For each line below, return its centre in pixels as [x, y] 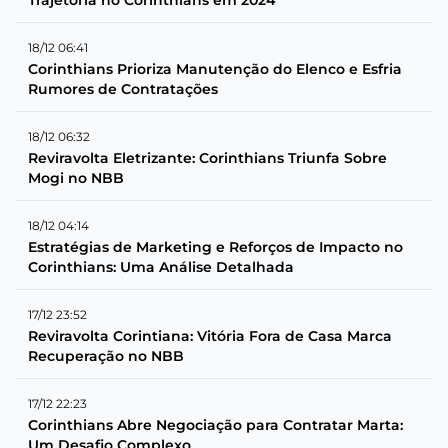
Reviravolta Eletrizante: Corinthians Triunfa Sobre [207, 157]
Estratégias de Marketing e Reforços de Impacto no [215, 246]
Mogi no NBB [76, 177]
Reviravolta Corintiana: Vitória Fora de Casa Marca [210, 335]
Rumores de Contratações [123, 88]
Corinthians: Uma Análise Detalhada [161, 266]
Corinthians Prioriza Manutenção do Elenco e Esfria [215, 68]
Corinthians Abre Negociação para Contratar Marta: [215, 424]
